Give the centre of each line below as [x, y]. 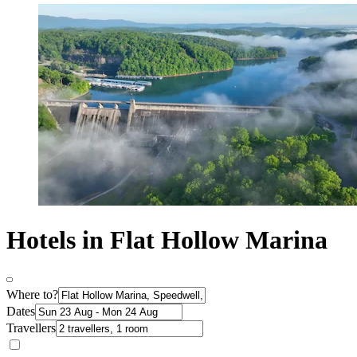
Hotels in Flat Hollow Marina [167, 240]
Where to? [32, 294]
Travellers [31, 328]
